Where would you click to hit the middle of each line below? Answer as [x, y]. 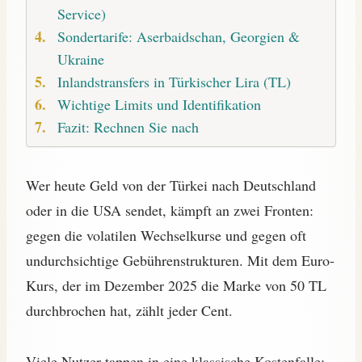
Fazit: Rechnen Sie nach [128, 127]
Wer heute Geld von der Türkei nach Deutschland [171, 185]
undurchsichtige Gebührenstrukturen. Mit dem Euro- [180, 260]
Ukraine [80, 59]
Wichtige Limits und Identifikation [159, 105]
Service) [81, 14]
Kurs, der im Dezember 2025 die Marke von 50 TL [176, 285]
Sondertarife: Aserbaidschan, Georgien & [178, 37]
